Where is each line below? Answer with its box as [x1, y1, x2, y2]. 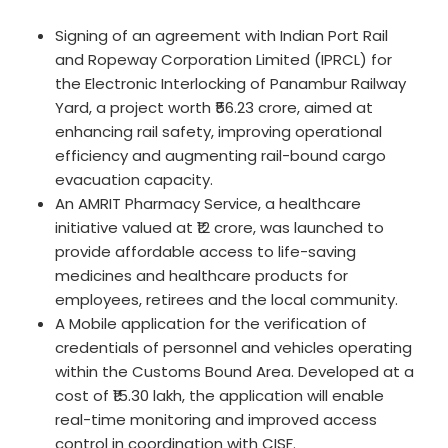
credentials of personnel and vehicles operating [55, 337, 412, 359]
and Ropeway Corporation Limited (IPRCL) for [55, 49, 392, 71]
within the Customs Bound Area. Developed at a [55, 361, 414, 383]
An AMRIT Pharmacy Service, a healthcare [55, 193, 361, 215]
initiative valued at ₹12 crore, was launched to [55, 217, 384, 239]
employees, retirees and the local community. [55, 289, 398, 311]
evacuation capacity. [55, 169, 213, 191]
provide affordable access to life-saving [55, 241, 356, 263]
